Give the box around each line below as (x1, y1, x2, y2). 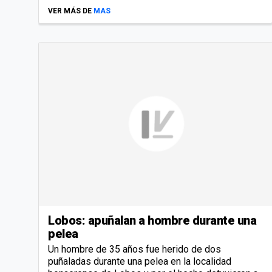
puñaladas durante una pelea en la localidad (48, 256, 231, 268)
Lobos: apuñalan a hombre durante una (48, 213, 256, 228)
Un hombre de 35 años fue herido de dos (48, 243, 221, 256)
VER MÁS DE (48, 7, 92, 16)
